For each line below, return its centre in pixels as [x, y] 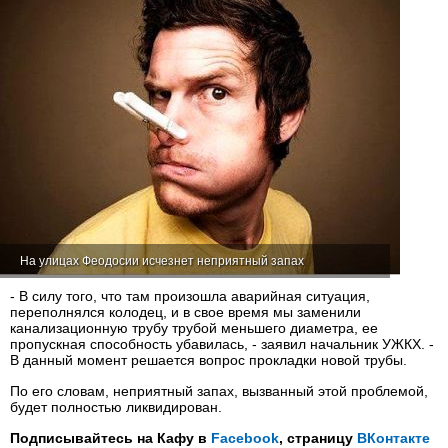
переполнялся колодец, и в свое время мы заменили [185, 312]
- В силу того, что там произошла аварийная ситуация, [190, 296]
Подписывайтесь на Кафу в [110, 438]
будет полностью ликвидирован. [116, 407]
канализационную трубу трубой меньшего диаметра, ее [194, 328]
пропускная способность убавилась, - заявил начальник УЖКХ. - [222, 344]
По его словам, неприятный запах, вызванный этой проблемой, [219, 391]
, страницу [318, 438]
